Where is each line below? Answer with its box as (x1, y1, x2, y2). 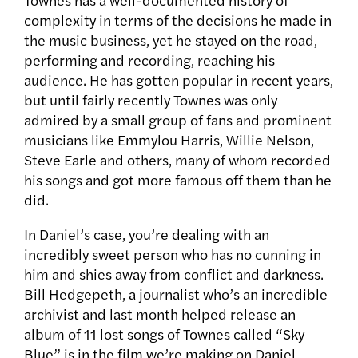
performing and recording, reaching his (24, 50, 275, 70)
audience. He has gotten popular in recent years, (24, 70, 333, 90)
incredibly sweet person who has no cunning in (24, 244, 321, 265)
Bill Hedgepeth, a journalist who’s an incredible (24, 284, 328, 304)
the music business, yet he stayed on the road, (24, 30, 317, 50)
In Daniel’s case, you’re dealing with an (24, 224, 269, 245)
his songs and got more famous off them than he (24, 169, 332, 190)
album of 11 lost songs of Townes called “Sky (24, 324, 304, 344)
